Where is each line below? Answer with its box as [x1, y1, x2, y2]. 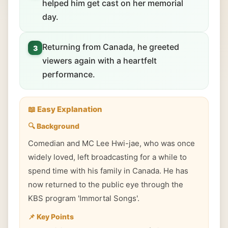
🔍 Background [28, 122, 79, 130]
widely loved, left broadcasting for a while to [28, 152, 187, 162]
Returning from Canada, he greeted [42, 42, 179, 52]
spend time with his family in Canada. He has [28, 166, 188, 176]
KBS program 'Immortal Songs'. [28, 193, 139, 203]
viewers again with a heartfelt [42, 55, 157, 66]
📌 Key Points [28, 212, 74, 221]
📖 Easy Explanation [28, 104, 102, 114]
